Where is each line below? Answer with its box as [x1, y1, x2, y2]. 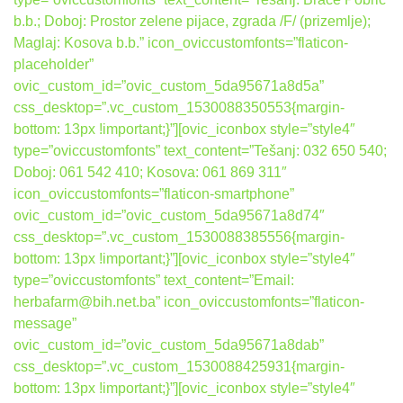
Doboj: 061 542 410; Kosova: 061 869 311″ [13, 165, 287, 180]
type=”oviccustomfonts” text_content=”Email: [13, 273, 294, 288]
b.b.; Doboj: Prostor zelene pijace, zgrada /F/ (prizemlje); [13, 13, 371, 29]
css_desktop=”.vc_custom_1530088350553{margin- [13, 100, 345, 115]
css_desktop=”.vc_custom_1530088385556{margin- [13, 229, 345, 245]
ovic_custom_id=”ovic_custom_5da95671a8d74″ [13, 208, 325, 223]
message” [13, 316, 76, 331]
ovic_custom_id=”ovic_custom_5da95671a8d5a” [13, 78, 324, 94]
